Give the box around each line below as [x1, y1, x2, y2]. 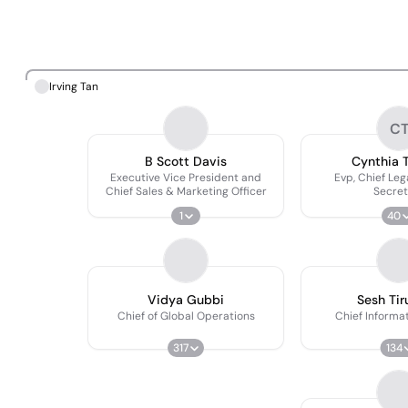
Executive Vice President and [110, 169, 261, 185]
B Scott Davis [145, 152, 227, 169]
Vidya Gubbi [148, 291, 224, 308]
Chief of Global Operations [117, 309, 255, 323]
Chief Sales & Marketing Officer [105, 183, 267, 199]
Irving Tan [49, 78, 98, 94]
